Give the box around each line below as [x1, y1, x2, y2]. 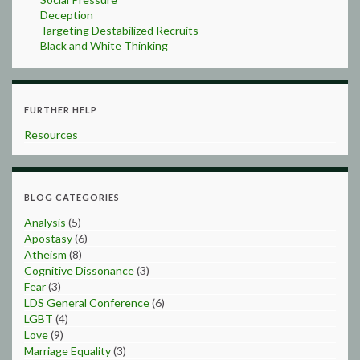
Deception [40, 7, 93, 22]
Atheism [24, 247, 67, 261]
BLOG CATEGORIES [24, 191, 120, 202]
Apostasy [24, 231, 72, 245]
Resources [24, 127, 78, 141]
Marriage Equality [24, 343, 111, 358]
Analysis [24, 215, 66, 229]
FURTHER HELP [24, 104, 97, 115]
